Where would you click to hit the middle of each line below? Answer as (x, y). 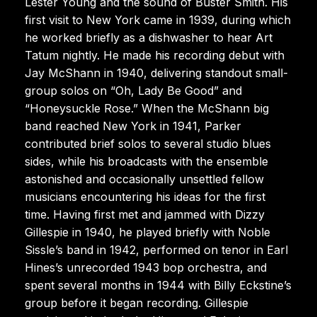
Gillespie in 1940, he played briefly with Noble (148, 232)
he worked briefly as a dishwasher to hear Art (149, 37)
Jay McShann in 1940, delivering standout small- (156, 73)
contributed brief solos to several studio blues (148, 143)
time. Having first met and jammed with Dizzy (145, 214)
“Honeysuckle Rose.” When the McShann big (147, 108)
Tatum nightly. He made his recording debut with (155, 55)
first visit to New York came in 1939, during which (158, 19)
